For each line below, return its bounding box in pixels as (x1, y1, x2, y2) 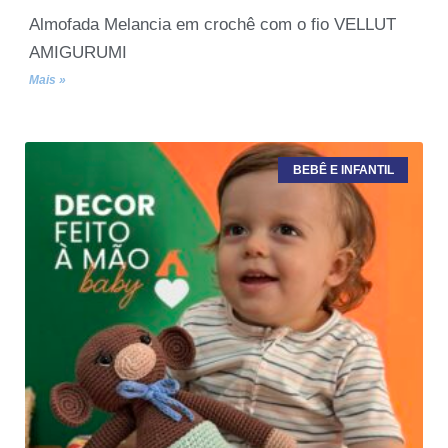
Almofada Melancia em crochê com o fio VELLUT (29, 14, 396, 34)
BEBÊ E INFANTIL (292, 162, 394, 177)
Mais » (29, 72, 66, 87)
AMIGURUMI (29, 42, 127, 62)
